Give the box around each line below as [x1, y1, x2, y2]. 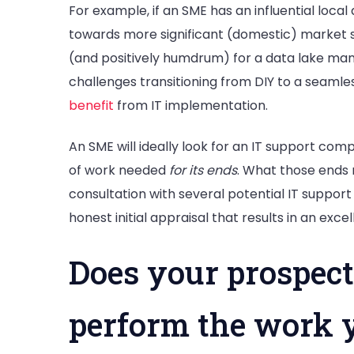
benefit [69, 96, 114, 115]
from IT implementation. [114, 96, 268, 115]
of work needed [69, 160, 169, 179]
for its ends [169, 160, 237, 179]
